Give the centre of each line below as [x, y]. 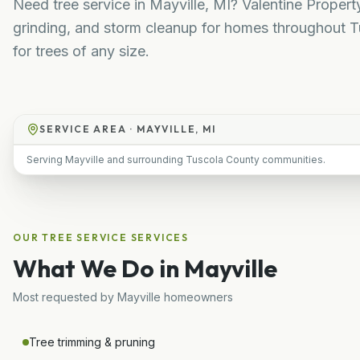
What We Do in [98, 268]
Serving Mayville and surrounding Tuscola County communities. [176, 159]
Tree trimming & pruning [92, 342]
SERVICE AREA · [88, 129]
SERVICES [158, 237]
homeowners [197, 297]
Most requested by [65, 297]
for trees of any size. [81, 51]
